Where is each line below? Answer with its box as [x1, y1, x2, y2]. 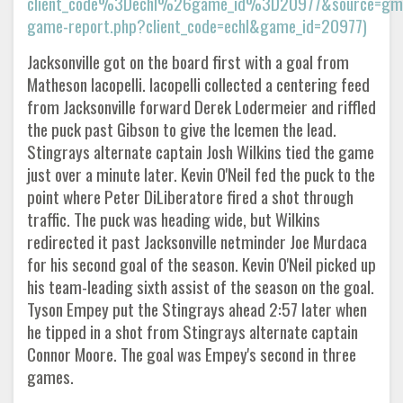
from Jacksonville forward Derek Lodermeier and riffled [27, 94, 376, 120]
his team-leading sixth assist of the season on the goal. [27, 273, 374, 300]
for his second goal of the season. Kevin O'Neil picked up [27, 251, 376, 277]
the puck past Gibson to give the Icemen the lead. [27, 116, 336, 142]
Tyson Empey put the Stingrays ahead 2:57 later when [27, 296, 367, 322]
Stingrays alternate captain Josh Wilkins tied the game [27, 139, 374, 165]
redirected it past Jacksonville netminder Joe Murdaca [27, 228, 367, 255]
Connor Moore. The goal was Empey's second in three [27, 341, 356, 367]
